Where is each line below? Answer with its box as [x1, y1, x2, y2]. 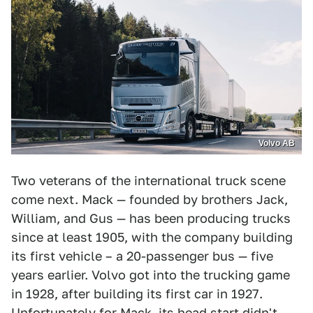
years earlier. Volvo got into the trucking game [11, 268, 290, 283]
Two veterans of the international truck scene [11, 173, 286, 189]
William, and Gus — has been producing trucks [11, 211, 291, 226]
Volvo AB [259, 138, 295, 149]
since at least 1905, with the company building [11, 230, 293, 245]
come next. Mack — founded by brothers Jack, [11, 192, 288, 208]
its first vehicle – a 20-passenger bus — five [11, 249, 273, 264]
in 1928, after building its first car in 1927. [11, 286, 263, 302]
